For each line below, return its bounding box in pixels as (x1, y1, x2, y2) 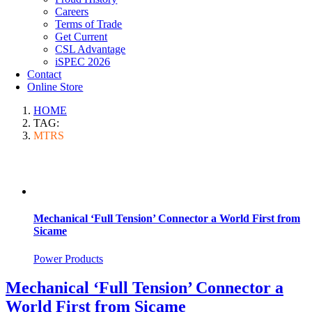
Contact (27, 68, 62, 80)
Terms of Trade (55, 18, 123, 30)
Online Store (27, 81, 84, 93)
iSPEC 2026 (55, 56, 111, 68)
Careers (55, 6, 89, 17)
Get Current (55, 31, 108, 42)
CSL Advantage (55, 43, 126, 55)
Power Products (33, 252, 103, 265)
